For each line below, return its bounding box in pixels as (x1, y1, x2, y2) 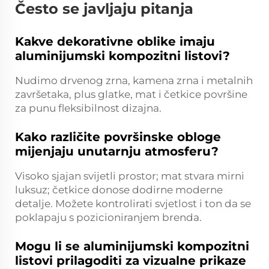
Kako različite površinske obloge (15, 130, 221, 145)
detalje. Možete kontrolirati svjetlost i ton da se (15, 198, 251, 210)
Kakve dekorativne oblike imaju (15, 34, 215, 49)
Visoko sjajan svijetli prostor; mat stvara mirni (15, 170, 244, 183)
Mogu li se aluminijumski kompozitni (15, 239, 249, 254)
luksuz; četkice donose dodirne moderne (15, 184, 223, 196)
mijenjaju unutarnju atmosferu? (15, 144, 219, 159)
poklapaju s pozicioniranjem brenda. (15, 211, 202, 224)
